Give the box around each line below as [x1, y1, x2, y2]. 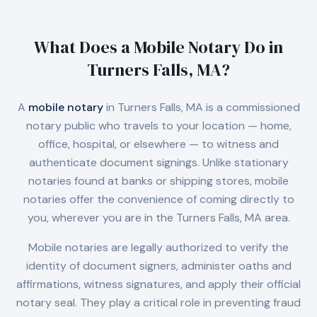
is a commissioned [202, 100, 300, 115]
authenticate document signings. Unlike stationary [28, 155, 289, 170]
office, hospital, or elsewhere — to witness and [38, 137, 279, 151]
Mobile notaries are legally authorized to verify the [28, 240, 289, 255]
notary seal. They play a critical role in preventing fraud [16, 295, 301, 310]
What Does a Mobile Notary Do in [34, 35, 283, 59]
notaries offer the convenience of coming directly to [23, 192, 294, 207]
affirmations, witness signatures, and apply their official [16, 277, 301, 292]
